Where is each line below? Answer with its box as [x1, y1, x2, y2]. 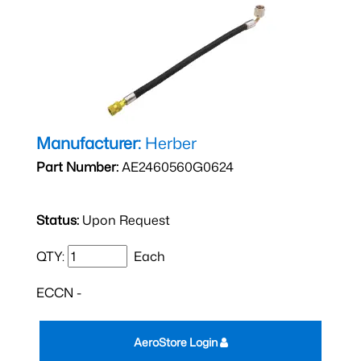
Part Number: [36, 158, 118, 176]
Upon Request [79, 211, 170, 229]
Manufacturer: [36, 131, 141, 154]
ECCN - [36, 284, 81, 301]
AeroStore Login [133, 334, 220, 350]
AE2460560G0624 [118, 158, 234, 176]
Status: [36, 211, 79, 229]
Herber [141, 131, 197, 154]
